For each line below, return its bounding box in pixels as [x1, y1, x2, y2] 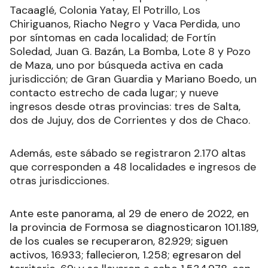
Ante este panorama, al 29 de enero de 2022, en [10, 206, 249, 221]
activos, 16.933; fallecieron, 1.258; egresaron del [10, 248, 241, 263]
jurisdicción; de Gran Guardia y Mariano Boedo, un [10, 72, 257, 87]
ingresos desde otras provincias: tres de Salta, [10, 99, 240, 114]
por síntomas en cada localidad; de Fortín [10, 31, 216, 45]
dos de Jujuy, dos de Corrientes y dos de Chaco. [10, 113, 250, 128]
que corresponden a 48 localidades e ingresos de [10, 160, 256, 175]
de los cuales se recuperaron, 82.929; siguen [10, 234, 228, 249]
